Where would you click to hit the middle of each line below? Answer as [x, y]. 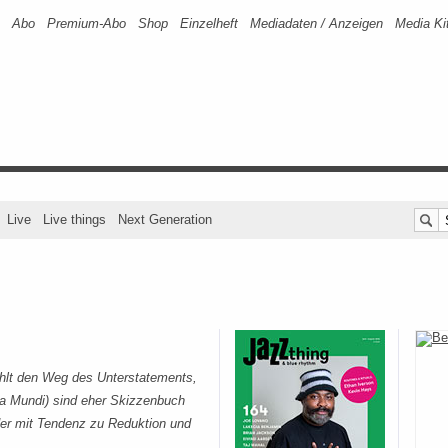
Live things [74, 219]
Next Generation [165, 219]
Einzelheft [209, 23]
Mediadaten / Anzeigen [316, 23]
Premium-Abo [86, 23]
